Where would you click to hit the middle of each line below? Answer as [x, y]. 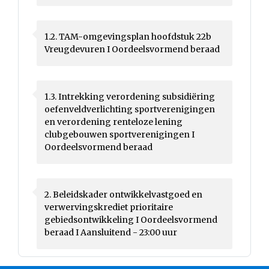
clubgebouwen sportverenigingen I [119, 134]
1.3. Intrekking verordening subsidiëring [130, 97]
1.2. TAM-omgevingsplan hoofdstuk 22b [128, 37]
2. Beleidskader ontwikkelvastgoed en [123, 195]
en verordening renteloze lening [113, 122]
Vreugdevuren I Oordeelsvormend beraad [132, 49]
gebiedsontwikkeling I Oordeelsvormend [131, 220]
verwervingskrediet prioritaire [109, 207]
